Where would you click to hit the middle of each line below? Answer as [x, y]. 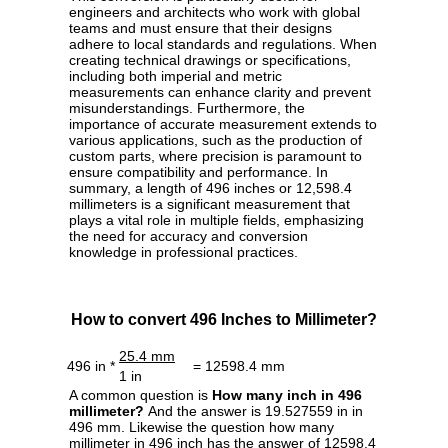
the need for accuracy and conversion [188, 236]
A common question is [140, 395]
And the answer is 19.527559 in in [253, 411]
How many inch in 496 [287, 395]
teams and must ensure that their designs [200, 28]
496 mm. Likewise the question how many [201, 427]
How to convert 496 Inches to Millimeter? [224, 320]
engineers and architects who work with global [214, 12]
